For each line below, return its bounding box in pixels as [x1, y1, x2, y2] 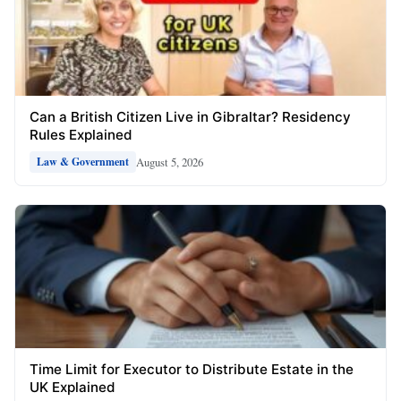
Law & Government [37, 154, 129, 170]
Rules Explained [30, 126, 132, 144]
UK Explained [30, 379, 115, 397]
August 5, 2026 [136, 153, 203, 170]
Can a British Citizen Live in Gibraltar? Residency [30, 108, 351, 126]
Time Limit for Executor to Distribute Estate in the [30, 361, 354, 379]
